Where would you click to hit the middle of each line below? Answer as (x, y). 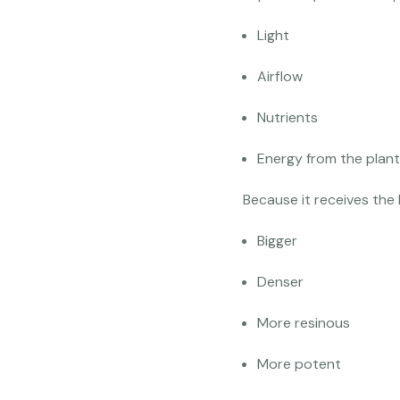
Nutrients (287, 118)
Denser (280, 282)
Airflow (280, 77)
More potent (299, 364)
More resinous (304, 323)
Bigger (277, 241)
